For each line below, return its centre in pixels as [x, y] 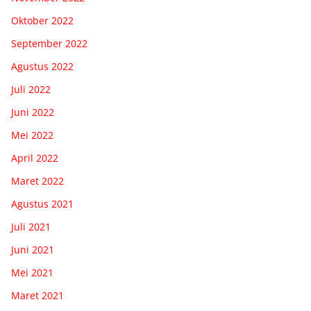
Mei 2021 [32, 272]
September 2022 [49, 43]
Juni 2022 [33, 112]
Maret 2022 [37, 180]
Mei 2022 [32, 135]
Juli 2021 [31, 226]
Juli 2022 [31, 89]
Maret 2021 [37, 295]
